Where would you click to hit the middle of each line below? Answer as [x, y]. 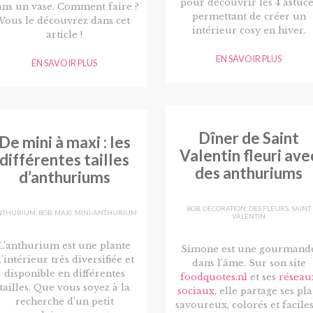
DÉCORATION [224, 208]
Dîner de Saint [249, 138]
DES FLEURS [269, 208]
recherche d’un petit [64, 302]
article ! [64, 35]
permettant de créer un [249, 17]
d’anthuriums [64, 177]
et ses [263, 277]
